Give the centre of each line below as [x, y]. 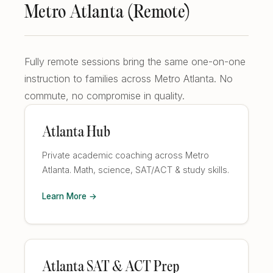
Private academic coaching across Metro [126, 155]
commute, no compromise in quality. [105, 96]
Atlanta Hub [76, 133]
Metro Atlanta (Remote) [107, 13]
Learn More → [69, 196]
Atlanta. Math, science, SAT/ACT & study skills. [136, 170]
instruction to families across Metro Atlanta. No [129, 79]
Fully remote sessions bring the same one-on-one [135, 62]
